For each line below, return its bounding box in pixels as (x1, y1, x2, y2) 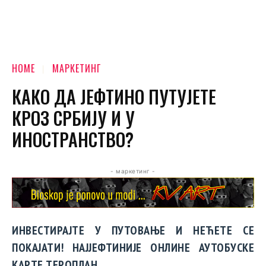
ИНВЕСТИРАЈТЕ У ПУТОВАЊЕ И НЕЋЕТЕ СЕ (12, 222, 254, 238)
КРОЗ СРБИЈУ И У (12, 104, 135, 132)
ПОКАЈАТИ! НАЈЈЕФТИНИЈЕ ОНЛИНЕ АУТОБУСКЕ (12, 239, 254, 255)
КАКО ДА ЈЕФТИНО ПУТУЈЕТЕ (12, 83, 216, 110)
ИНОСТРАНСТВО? (12, 126, 134, 153)
